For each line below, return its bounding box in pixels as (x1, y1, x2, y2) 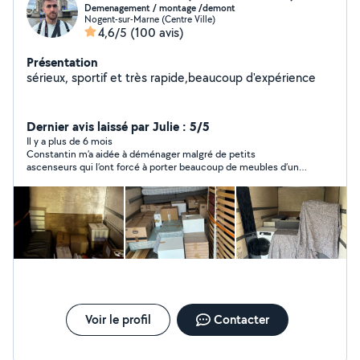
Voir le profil (84, 311, 151, 328)
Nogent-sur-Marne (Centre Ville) (84, 13, 215, 25)
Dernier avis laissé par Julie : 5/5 (27, 117, 210, 135)
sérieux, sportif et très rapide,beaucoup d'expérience (27, 69, 316, 86)
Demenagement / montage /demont (84, 2, 235, 14)
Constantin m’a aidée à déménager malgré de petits (27, 147, 256, 161)
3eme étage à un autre (27, 173, 127, 186)
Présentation (27, 53, 98, 71)
